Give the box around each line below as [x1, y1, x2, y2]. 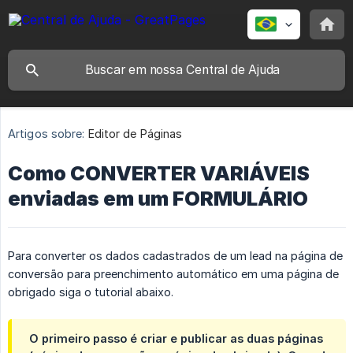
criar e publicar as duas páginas [140, 332, 323, 346]
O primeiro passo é [29, 332, 140, 346]
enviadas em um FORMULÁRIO [8, 187, 308, 211]
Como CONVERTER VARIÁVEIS [8, 162, 310, 186]
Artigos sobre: [8, 127, 85, 141]
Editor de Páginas [87, 127, 183, 141]
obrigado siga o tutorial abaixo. [8, 285, 173, 299]
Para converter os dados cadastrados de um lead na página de [8, 249, 343, 263]
